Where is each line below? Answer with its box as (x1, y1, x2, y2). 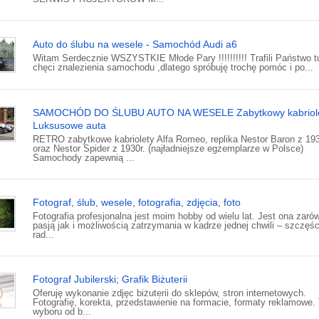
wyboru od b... (33, 306, 91, 318)
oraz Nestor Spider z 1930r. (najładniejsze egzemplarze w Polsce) (33, 143, 303, 155)
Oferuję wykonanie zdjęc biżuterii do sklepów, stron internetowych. (33, 288, 306, 299)
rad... (33, 229, 54, 241)
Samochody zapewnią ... (33, 152, 135, 164)
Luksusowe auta (33, 120, 106, 132)
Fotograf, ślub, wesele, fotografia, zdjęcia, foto (33, 197, 241, 209)
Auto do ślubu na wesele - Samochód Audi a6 (33, 38, 237, 51)
